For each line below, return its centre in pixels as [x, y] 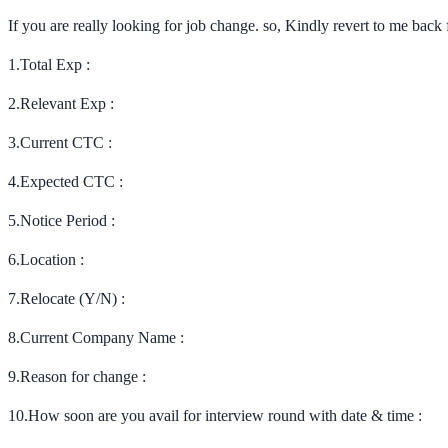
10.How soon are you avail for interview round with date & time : [215, 415]
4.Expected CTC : [65, 181]
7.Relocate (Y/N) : [66, 298]
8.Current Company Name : [96, 337]
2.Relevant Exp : [61, 103]
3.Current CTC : [60, 142]
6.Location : [46, 259]
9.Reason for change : [77, 376]
